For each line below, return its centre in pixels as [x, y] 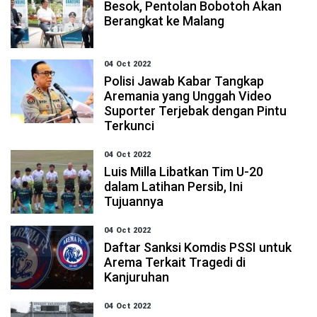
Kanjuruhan [137, 277]
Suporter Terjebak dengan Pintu [196, 111]
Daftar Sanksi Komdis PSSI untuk [198, 247]
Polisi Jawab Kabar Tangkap [184, 81]
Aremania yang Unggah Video [188, 96]
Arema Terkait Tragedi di [175, 262]
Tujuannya [134, 201]
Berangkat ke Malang [165, 21]
